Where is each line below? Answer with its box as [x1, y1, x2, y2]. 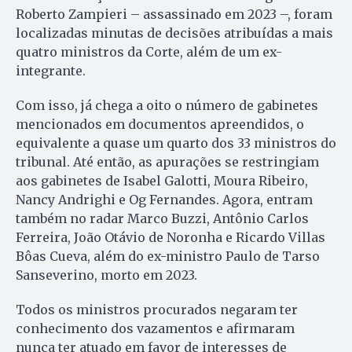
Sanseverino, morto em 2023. [16, 266, 197, 283]
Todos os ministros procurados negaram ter [16, 301, 298, 317]
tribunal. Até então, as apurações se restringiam [16, 153, 319, 170]
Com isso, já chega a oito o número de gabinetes [16, 97, 318, 113]
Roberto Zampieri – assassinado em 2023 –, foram [16, 5, 332, 22]
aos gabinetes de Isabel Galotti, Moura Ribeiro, [16, 172, 308, 189]
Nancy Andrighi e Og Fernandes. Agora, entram [16, 191, 313, 207]
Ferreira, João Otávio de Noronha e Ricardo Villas [16, 229, 325, 245]
